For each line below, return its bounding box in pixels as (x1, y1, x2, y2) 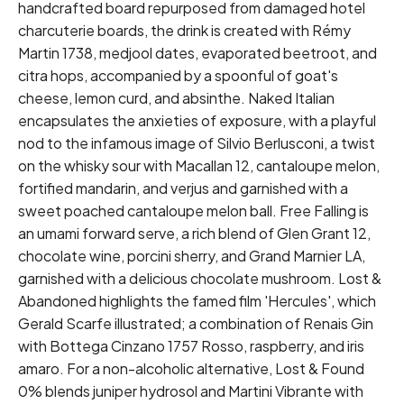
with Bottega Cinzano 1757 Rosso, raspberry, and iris (18, 336, 364, 355)
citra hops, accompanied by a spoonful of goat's (18, 66, 338, 85)
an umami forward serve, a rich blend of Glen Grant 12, (18, 224, 371, 243)
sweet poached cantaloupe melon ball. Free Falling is (18, 201, 369, 220)
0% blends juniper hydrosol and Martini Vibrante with (18, 381, 363, 400)
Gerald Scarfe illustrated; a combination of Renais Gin (18, 314, 373, 333)
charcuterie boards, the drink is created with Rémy (18, 21, 351, 40)
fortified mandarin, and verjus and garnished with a (18, 179, 348, 197)
